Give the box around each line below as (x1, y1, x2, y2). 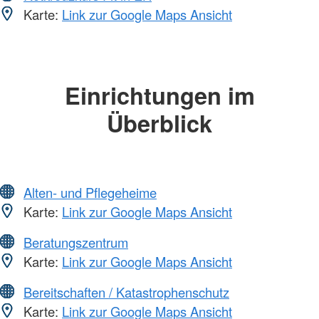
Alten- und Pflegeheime (23, 182, 157, 202)
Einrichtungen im (64, 78, 255, 113)
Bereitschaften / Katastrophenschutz (23, 282, 229, 301)
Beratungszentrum (23, 232, 128, 251)
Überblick (107, 106, 212, 140)
